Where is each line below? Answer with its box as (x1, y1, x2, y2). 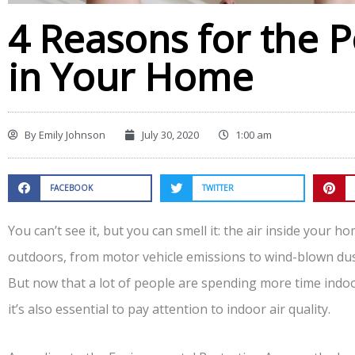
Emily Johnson (36, 128, 105, 142)
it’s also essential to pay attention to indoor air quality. (8, 300, 330, 319)
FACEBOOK (49, 182, 93, 194)
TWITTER (202, 182, 235, 194)
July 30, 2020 (142, 128, 199, 142)
